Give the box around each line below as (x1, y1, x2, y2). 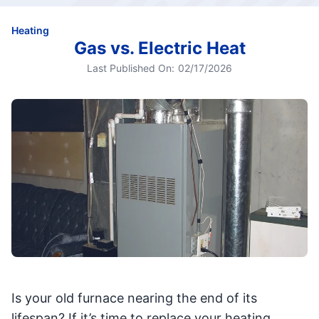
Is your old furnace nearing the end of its (11, 291, 257, 306)
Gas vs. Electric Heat (73, 38, 246, 59)
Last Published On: (87, 62, 174, 75)
